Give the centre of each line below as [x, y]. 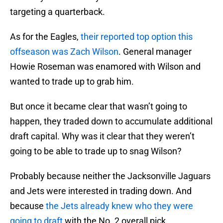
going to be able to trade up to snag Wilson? [96, 151]
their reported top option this [137, 37]
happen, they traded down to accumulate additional [111, 121]
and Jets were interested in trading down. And [101, 191]
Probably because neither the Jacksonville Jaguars [110, 176]
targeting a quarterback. [57, 12]
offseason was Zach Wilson [64, 52]
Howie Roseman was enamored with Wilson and [105, 67]
